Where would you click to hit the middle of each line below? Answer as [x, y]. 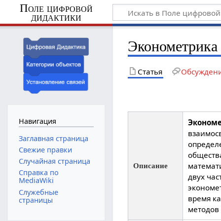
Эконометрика [173, 46]
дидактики [56, 17]
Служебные [38, 192]
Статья [150, 71]
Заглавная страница [53, 138]
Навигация [37, 121]
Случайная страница [54, 161]
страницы [36, 200]
